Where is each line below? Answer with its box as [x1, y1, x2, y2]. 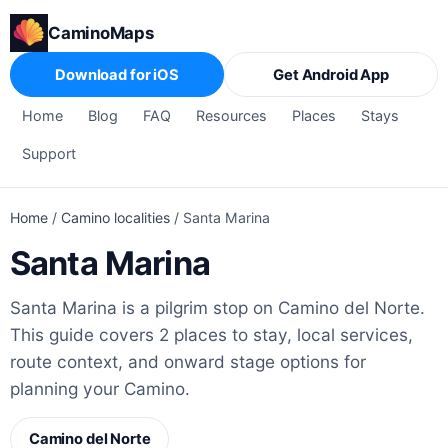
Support [22, 144, 77, 162]
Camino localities [61, 209, 170, 227]
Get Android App [273, 65, 389, 84]
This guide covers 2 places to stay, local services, [10, 324, 413, 346]
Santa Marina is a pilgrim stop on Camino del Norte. [10, 297, 425, 319]
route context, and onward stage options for [10, 351, 366, 373]
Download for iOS [55, 65, 179, 84]
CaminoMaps [48, 23, 154, 44]
